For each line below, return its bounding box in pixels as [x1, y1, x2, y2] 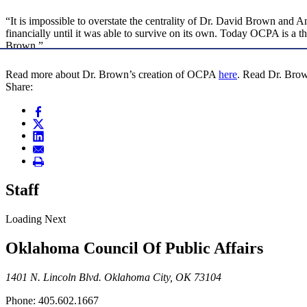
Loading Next [5, 212, 66, 225]
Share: [5, 81, 33, 93]
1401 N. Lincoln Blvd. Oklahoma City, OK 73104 [5, 271, 221, 283]
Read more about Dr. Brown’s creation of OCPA [5, 69, 219, 81]
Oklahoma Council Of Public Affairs [5, 238, 263, 257]
